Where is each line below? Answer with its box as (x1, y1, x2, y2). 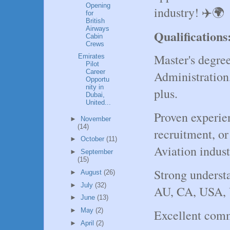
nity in (86, 83, 104, 91)
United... (86, 99, 111, 107)
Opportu (86, 75, 110, 84)
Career (86, 68, 106, 76)
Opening (86, 1, 111, 9)
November (80, 114, 111, 123)
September (80, 148, 113, 156)
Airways (86, 24, 110, 32)
